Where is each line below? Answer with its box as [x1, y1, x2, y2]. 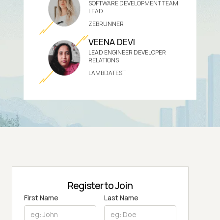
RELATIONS [88, 55, 119, 64]
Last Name [104, 192, 138, 202]
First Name [24, 192, 58, 202]
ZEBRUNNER [88, 19, 124, 28]
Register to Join [68, 178, 133, 192]
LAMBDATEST [88, 68, 126, 77]
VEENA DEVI [88, 35, 135, 48]
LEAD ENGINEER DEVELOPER [88, 48, 166, 56]
